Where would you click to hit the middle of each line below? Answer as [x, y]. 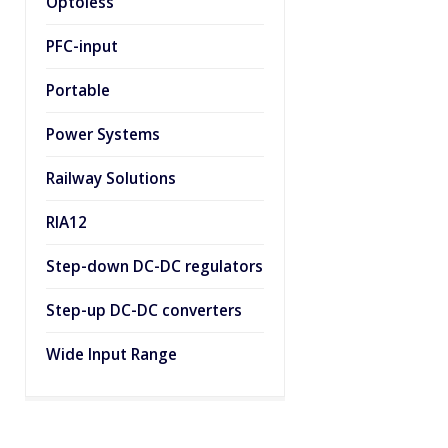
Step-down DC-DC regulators [154, 266]
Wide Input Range [111, 354]
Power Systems [103, 134]
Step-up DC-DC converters [144, 310]
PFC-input [82, 46]
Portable [78, 90]
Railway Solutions [111, 178]
